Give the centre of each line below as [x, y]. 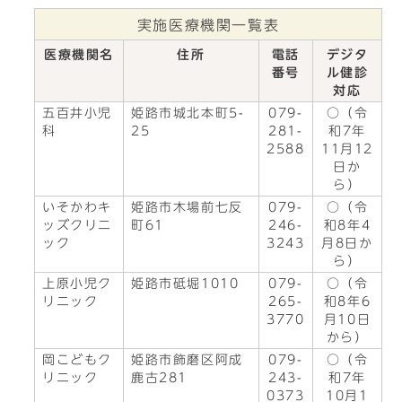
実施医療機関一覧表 [208, 25]
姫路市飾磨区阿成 [187, 360]
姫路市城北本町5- [188, 113]
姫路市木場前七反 [187, 207]
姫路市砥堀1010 [185, 284]
